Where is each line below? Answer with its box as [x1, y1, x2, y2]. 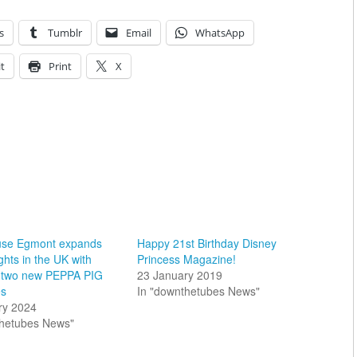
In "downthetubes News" [136, 283, 260, 300]
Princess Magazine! [136, 251, 236, 268]
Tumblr [48, 25, 82, 41]
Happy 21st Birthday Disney [136, 235, 277, 252]
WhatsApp [195, 25, 245, 41]
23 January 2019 [136, 267, 222, 284]
